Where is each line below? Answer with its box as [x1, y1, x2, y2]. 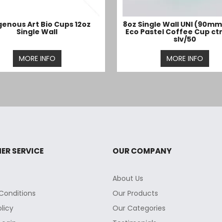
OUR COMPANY [112, 145, 172, 156]
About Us [112, 173, 143, 183]
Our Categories [112, 203, 166, 213]
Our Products [112, 188, 158, 198]
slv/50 [173, 34, 197, 44]
